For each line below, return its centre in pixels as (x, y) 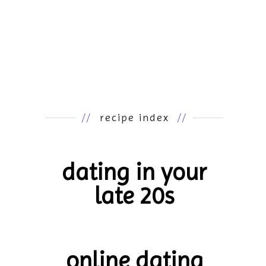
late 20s (134, 196)
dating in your (134, 172)
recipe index (134, 118)
